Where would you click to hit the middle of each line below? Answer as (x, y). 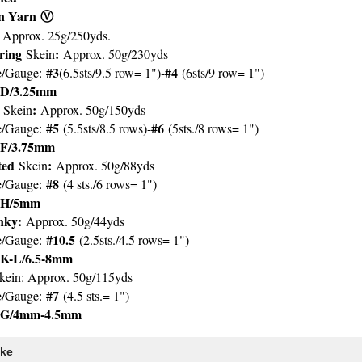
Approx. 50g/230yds (116, 54)
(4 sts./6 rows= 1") (108, 184)
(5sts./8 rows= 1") (211, 128)
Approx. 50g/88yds (105, 165)
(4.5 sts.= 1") (96, 295)
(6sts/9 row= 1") (223, 72)
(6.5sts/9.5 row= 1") (110, 72)
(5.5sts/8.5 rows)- (107, 128)
